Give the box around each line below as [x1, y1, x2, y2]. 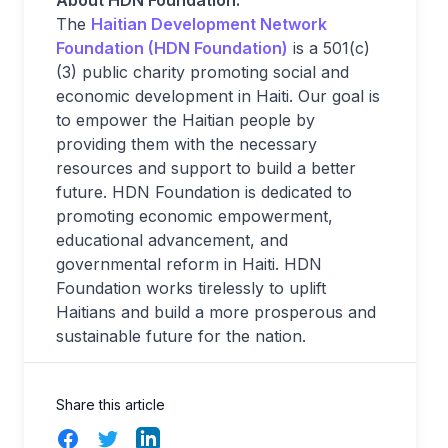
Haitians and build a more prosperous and [56, 302, 376, 322]
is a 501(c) [288, 38, 370, 58]
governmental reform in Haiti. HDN [56, 254, 322, 274]
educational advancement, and [56, 230, 288, 250]
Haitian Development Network [91, 14, 327, 34]
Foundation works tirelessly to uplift [56, 278, 326, 298]
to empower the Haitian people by [56, 110, 315, 130]
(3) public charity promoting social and [56, 62, 349, 82]
